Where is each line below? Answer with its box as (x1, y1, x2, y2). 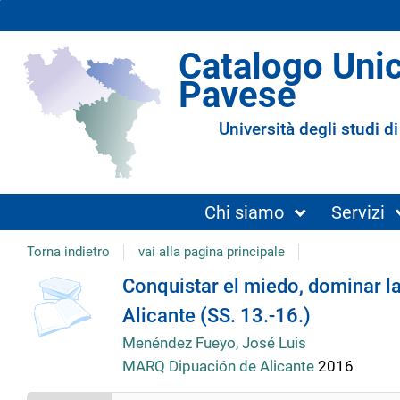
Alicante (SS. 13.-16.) (121, 304, 311, 327)
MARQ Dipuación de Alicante (121, 357, 318, 376)
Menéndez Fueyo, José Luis (121, 333, 306, 352)
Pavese (179, 73, 296, 116)
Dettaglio (26, 274, 157, 312)
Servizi (330, 201, 385, 223)
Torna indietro (27, 243, 110, 260)
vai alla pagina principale (137, 243, 285, 260)
